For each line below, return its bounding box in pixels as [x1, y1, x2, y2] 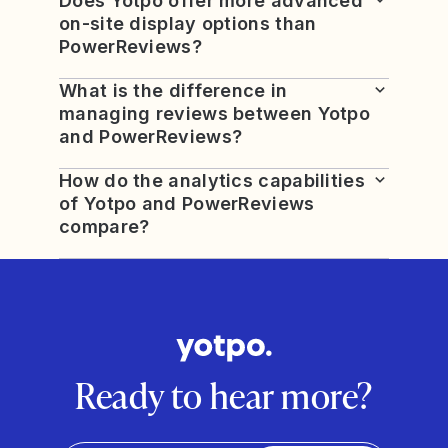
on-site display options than [59, 13, 317, 35]
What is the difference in [59, 80, 288, 102]
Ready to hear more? [75, 370, 373, 420]
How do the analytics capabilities [59, 170, 365, 192]
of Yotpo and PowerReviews [59, 193, 315, 215]
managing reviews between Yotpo [59, 103, 370, 125]
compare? [59, 216, 150, 238]
